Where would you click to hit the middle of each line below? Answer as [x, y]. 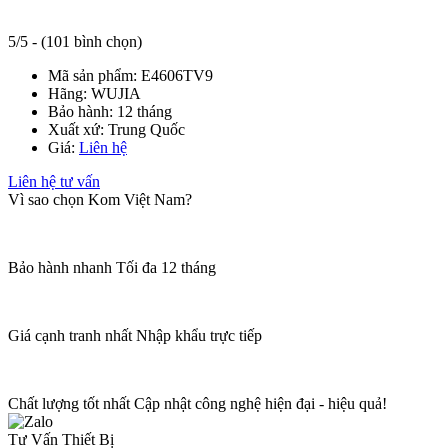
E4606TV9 [177, 75]
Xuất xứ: [78, 129]
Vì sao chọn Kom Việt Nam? [100, 199]
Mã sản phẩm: [94, 75]
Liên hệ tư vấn [54, 181]
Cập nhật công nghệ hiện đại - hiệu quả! [260, 403]
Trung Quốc [146, 129]
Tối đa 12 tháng [166, 267]
